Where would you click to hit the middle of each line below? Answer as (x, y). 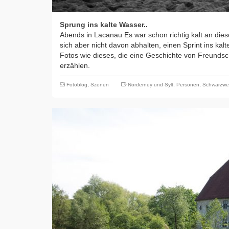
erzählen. (75, 65)
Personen (188, 85)
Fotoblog (77, 85)
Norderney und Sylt (151, 85)
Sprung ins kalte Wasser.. (104, 25)
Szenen (100, 85)
